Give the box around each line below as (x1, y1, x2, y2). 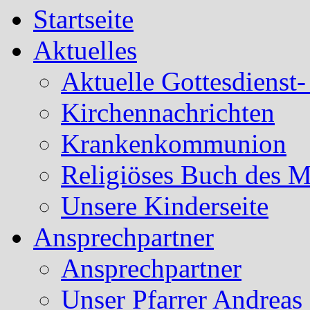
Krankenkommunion (61, 128, 286, 158)
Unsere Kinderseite (61, 190, 268, 221)
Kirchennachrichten (61, 97, 275, 127)
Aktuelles (33, 35, 137, 65)
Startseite (33, 3, 134, 34)
